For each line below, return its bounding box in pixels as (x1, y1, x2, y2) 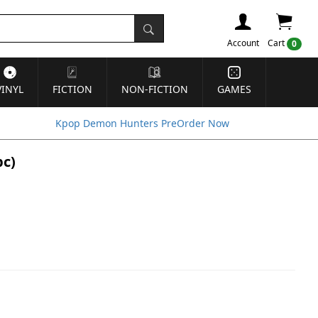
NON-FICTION (121, 82, 188, 96)
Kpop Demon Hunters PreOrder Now (55, 116, 229, 130)
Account (227, 37, 259, 49)
